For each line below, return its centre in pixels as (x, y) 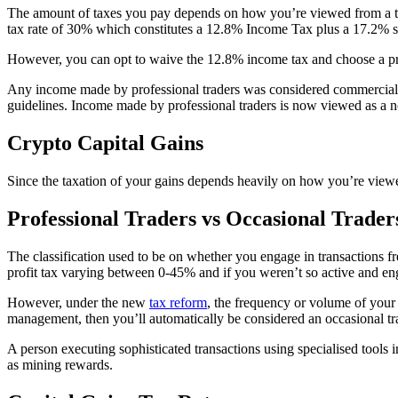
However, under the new (78, 303)
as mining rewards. (60, 365)
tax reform (178, 303)
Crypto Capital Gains (105, 143)
